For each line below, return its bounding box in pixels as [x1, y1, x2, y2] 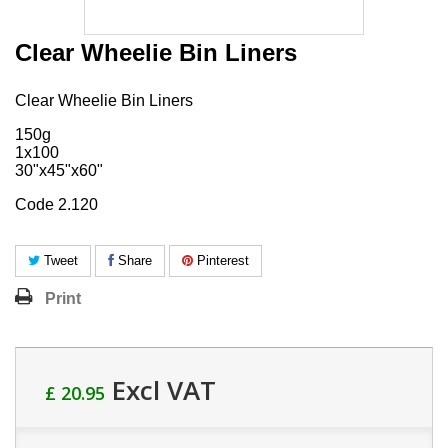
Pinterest [193, 252, 249, 268]
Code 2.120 [15, 195, 98, 213]
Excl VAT [105, 371, 216, 408]
